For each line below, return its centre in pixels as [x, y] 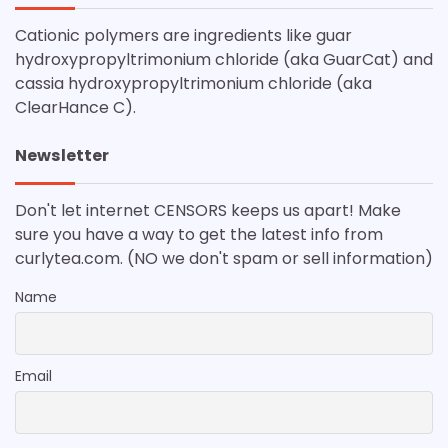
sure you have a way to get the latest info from [199, 235]
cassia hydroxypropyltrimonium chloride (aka [193, 84]
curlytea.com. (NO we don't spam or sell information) [224, 259]
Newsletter [62, 156]
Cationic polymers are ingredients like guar [183, 36]
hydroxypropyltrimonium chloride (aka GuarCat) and [224, 60]
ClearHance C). [75, 108]
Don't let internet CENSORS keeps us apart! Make [208, 211]
